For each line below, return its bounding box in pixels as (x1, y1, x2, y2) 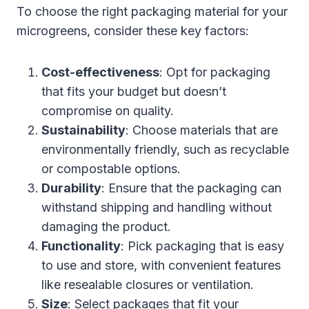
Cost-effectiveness (41, 64, 159, 79)
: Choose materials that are (126, 122, 278, 137)
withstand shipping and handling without (41, 199, 272, 215)
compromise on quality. (41, 103, 174, 118)
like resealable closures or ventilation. (41, 277, 254, 292)
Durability (41, 180, 101, 195)
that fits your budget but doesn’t (41, 83, 226, 99)
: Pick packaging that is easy (121, 238, 284, 253)
